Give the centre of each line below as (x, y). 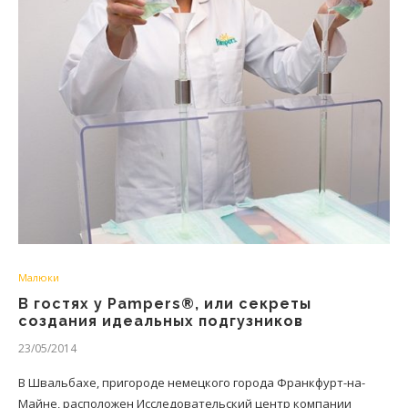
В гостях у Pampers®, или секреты (165, 304)
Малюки (39, 277)
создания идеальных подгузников (161, 321)
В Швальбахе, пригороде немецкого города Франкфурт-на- (192, 382)
